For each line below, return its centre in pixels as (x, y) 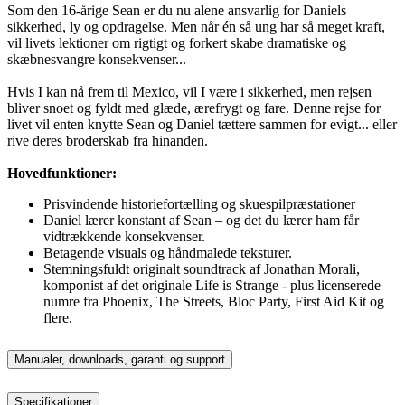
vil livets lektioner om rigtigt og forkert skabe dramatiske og (177, 43)
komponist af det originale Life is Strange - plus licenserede (212, 286)
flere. (58, 318)
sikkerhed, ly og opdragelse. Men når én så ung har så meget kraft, (196, 27)
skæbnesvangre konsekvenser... (97, 60)
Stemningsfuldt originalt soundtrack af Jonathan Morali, (202, 269)
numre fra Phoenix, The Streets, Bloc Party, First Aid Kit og (214, 302)
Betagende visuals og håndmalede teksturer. (168, 253)
